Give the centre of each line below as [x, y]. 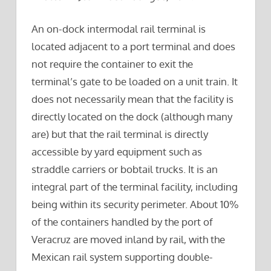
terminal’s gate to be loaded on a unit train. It [135, 82]
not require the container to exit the [112, 64]
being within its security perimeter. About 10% [135, 204]
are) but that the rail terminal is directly [120, 134]
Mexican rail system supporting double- [122, 257]
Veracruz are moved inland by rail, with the [128, 240]
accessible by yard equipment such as [117, 152]
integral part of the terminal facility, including [135, 187]
